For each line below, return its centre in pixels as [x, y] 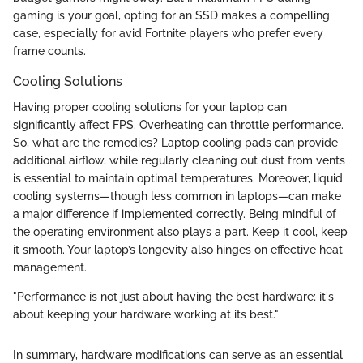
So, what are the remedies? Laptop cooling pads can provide [175, 143]
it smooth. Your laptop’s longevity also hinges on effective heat [178, 250]
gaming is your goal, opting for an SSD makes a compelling [171, 16]
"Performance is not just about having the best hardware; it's [173, 297]
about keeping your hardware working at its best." [146, 315]
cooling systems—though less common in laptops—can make [177, 196]
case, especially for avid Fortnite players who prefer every [168, 34]
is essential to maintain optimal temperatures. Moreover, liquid [178, 179]
